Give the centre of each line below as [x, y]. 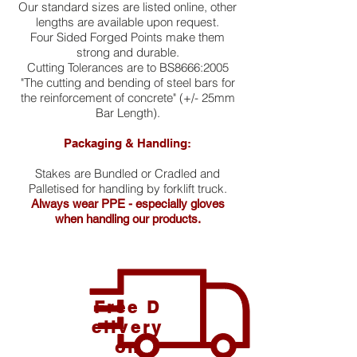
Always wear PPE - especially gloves [127, 204]
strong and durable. [127, 52]
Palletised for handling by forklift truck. [127, 188]
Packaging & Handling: [127, 143]
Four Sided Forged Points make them [127, 37]
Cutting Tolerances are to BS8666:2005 [127, 67]
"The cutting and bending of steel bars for [127, 82]
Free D [127, 307]
